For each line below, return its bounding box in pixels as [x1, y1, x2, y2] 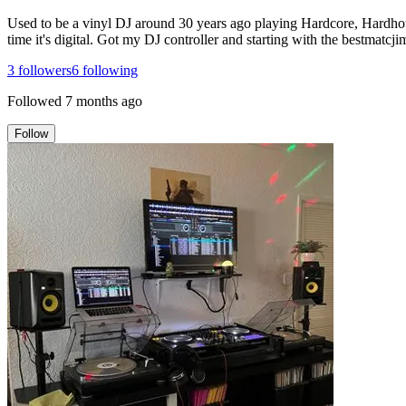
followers [14, 62, 72, 78]
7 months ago [65, 92, 142, 109]
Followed [7, 92, 62, 109]
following [79, 62, 138, 78]
